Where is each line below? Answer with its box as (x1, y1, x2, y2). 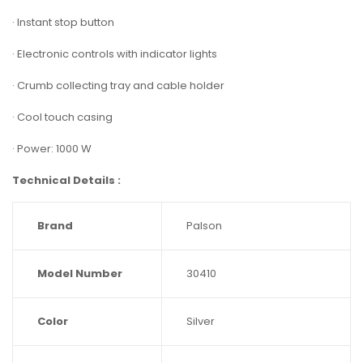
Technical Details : (12, 172, 121, 188)
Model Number (37, 265, 122, 281)
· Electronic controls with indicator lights (12, 45, 217, 62)
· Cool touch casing (12, 109, 113, 125)
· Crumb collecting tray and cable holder (12, 77, 224, 93)
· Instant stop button (12, 14, 114, 30)
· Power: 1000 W (12, 140, 92, 156)
